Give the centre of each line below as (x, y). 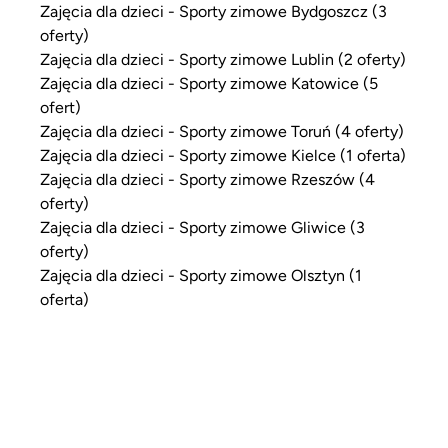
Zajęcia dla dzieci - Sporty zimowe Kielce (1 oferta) (223, 154)
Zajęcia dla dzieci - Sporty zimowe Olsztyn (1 (201, 274)
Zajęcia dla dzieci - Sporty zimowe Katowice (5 (209, 82)
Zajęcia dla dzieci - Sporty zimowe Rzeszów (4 (207, 178)
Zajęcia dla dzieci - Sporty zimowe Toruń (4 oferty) (222, 130)
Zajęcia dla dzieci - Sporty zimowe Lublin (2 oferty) (223, 58)
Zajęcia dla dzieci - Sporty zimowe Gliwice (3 (202, 226)
